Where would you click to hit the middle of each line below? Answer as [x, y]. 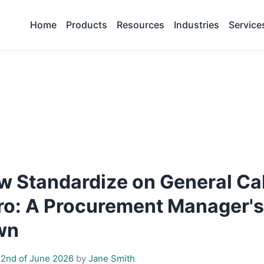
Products [87, 24]
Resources [141, 24]
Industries [197, 24]
